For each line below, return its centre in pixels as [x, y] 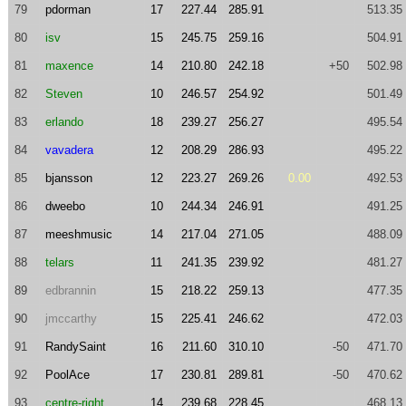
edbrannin [70, 290]
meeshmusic [78, 234]
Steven [63, 94]
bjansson [68, 178]
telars [59, 262]
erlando [64, 122]
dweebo [65, 206]
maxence [69, 66]
